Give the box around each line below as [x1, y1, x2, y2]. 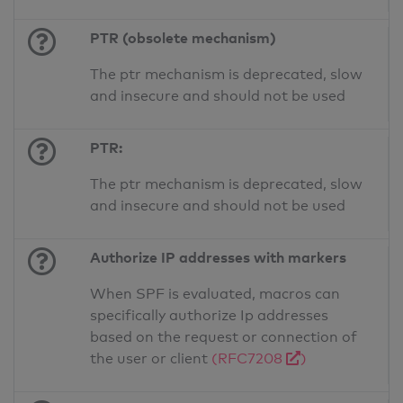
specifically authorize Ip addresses [90, 307, 329, 325]
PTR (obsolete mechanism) [90, 29, 277, 48]
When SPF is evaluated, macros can [90, 285, 341, 303]
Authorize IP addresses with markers [90, 248, 347, 267]
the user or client [90, 350, 212, 368]
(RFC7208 [211, 350, 287, 368]
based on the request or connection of [90, 328, 358, 346]
